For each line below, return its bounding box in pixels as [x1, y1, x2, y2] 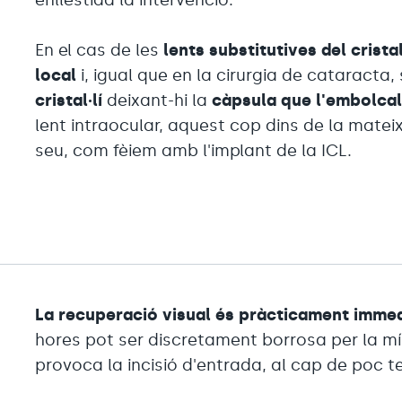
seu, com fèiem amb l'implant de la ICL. [35, 140, 353, 161]
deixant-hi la [102, 90, 213, 110]
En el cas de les [35, 39, 160, 60]
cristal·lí [35, 90, 103, 110]
